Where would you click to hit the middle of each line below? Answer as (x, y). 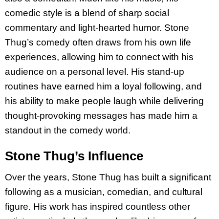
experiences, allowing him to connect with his (99, 57)
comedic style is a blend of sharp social (87, 13)
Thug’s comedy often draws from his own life (98, 42)
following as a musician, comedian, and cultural (104, 192)
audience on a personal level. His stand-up (95, 71)
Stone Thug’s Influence (74, 156)
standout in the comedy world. (68, 130)
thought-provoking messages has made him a (101, 115)
